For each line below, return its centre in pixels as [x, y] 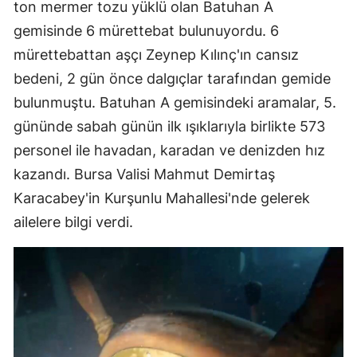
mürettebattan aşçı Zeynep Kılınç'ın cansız [156, 55]
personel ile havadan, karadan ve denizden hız [169, 151]
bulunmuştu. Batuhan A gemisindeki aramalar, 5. [175, 103]
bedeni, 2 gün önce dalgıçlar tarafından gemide [172, 79]
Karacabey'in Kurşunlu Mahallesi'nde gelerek [162, 198]
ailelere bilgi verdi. [73, 222]
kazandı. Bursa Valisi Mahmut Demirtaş [144, 175]
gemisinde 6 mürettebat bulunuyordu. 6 [146, 31]
